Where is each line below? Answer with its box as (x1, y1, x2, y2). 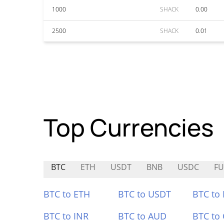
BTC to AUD (117, 210, 166, 222)
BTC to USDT (117, 188, 171, 200)
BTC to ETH (43, 188, 90, 200)
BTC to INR (43, 210, 88, 222)
